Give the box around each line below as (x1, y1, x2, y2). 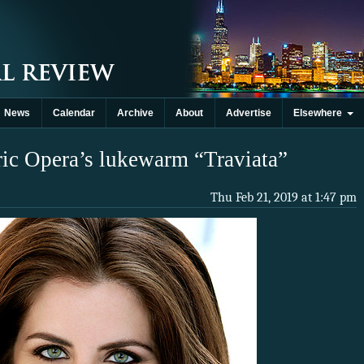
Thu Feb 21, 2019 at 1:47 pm (210, 190, 357, 206)
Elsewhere (293, 107, 348, 119)
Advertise (225, 107, 271, 119)
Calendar (52, 107, 95, 119)
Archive (117, 107, 154, 119)
